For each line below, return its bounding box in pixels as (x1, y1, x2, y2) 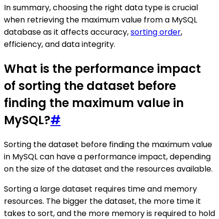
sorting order (131, 26, 181, 38)
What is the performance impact (4, 60, 201, 77)
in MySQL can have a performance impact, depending (4, 151, 211, 162)
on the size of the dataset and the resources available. (4, 163, 213, 175)
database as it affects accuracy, (4, 26, 131, 38)
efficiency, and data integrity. (4, 38, 115, 50)
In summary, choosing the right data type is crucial (4, 1, 198, 13)
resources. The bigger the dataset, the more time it (4, 195, 201, 207)
